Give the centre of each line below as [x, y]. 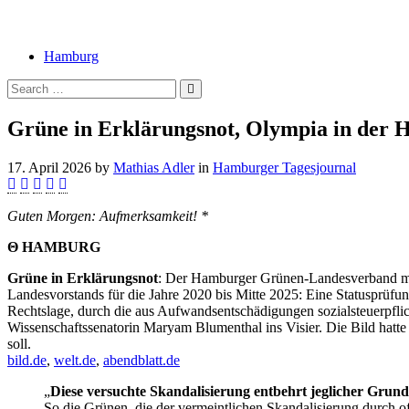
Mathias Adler [154, 167]
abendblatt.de [142, 360]
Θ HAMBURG [54, 246]
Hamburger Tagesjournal [284, 167]
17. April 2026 [49, 167]
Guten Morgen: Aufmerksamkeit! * [108, 215]
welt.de [75, 360]
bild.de [27, 360]
